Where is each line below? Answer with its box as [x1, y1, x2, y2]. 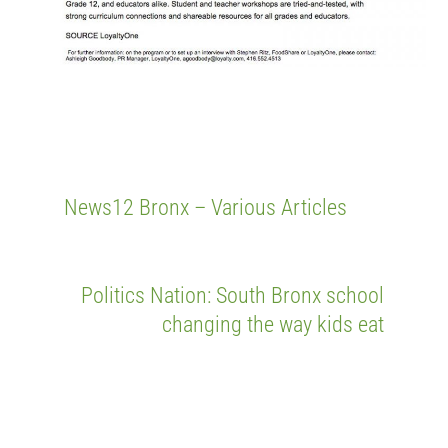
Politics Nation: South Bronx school [80, 281, 384, 308]
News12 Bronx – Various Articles [64, 193, 348, 220]
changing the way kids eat [161, 310, 384, 337]
